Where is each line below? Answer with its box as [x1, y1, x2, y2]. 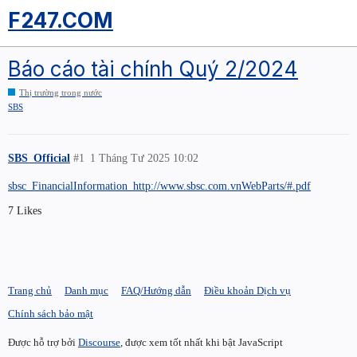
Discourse [78, 335, 120, 348]
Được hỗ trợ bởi [8, 335, 78, 348]
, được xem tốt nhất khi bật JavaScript [120, 335, 283, 348]
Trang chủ [8, 284, 52, 297]
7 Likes [8, 204, 41, 218]
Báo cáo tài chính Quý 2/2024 [8, 56, 298, 81]
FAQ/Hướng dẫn [121, 284, 191, 297]
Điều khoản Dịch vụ [204, 284, 291, 297]
